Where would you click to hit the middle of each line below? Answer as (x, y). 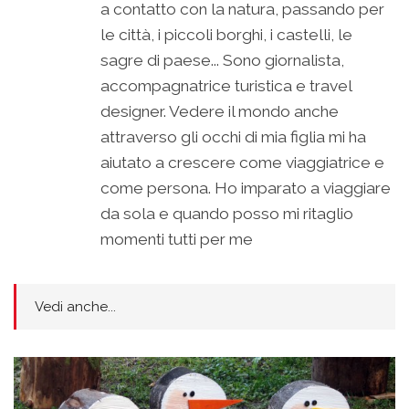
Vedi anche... (75, 306)
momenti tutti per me (177, 239)
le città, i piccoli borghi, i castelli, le (226, 34)
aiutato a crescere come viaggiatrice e (242, 162)
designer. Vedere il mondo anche (220, 111)
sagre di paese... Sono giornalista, (222, 60)
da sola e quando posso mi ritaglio (227, 213)
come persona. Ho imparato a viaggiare (246, 188)
